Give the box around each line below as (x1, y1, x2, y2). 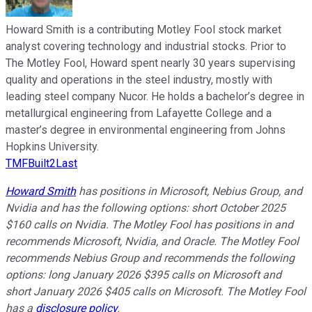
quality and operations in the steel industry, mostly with (6, 73, 272, 87)
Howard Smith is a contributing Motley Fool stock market (6, 23, 281, 37)
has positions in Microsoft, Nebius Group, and (76, 185, 302, 198)
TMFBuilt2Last (6, 157, 77, 171)
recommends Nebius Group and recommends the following (6, 251, 295, 265)
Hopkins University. (6, 140, 99, 154)
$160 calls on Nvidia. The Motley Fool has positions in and (6, 218, 293, 232)
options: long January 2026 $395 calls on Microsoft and (6, 268, 281, 282)
